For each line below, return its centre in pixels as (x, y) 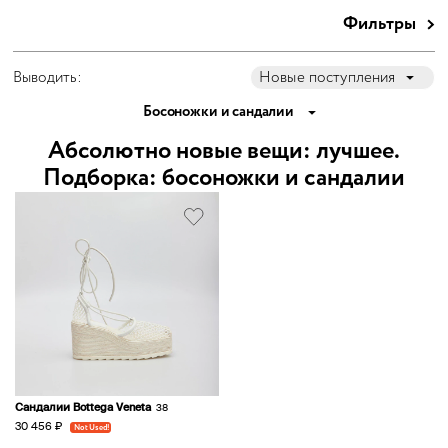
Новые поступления (327, 77)
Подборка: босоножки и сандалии (224, 178)
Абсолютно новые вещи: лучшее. (224, 151)
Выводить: (47, 77)
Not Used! (91, 427)
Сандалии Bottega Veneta (83, 407)
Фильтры (379, 23)
